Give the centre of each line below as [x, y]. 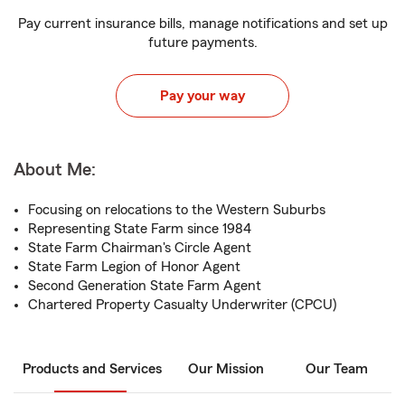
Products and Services [92, 369]
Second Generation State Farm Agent [145, 286]
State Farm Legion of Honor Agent [134, 267]
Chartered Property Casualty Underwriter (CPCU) [182, 305]
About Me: [55, 170]
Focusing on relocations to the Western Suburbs [177, 210]
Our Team [336, 369]
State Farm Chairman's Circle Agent [140, 248]
